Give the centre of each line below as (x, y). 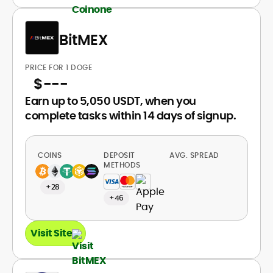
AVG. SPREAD (195, 155)
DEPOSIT (119, 155)
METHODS (122, 165)
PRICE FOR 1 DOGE (58, 67)
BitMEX (83, 40)
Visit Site (51, 233)
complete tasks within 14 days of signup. (130, 115)
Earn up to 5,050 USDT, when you (111, 101)
